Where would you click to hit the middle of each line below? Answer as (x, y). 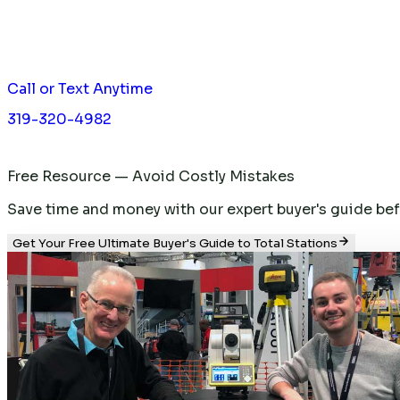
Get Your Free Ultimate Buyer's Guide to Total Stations (175, 243)
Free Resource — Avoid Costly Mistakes (151, 176)
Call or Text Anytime (80, 88)
